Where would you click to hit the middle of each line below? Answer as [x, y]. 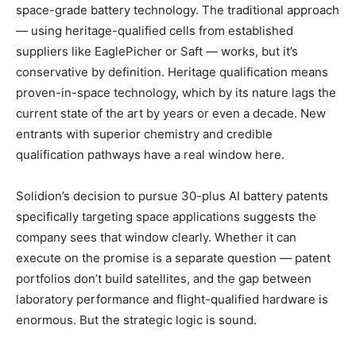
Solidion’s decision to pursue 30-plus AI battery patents [172, 195]
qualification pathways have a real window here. [150, 154]
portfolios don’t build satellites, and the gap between [164, 278]
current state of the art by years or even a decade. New [171, 113]
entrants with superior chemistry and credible [144, 133]
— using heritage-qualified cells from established [155, 30]
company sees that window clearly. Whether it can [156, 237]
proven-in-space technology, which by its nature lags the [176, 92]
